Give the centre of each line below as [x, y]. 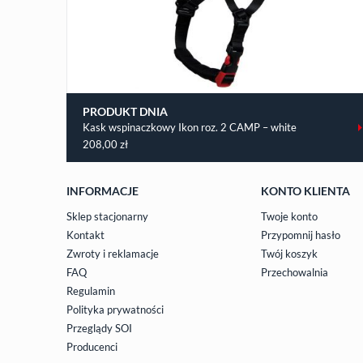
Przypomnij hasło [301, 235]
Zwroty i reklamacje [113, 253]
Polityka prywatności [115, 309]
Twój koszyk [289, 253]
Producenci [92, 346]
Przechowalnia [295, 272]
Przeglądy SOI [99, 328]
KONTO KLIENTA [305, 190]
